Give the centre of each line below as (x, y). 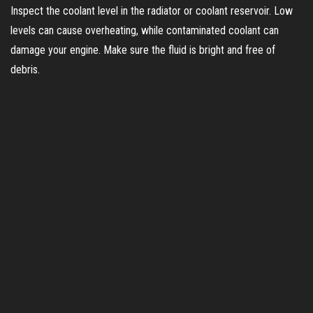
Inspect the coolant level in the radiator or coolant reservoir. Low (152, 10)
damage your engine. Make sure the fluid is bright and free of (143, 50)
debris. (25, 69)
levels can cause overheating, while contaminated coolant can (145, 30)
